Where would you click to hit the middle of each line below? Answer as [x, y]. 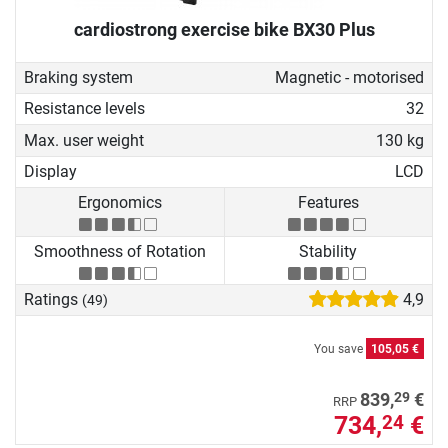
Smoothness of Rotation [119, 251]
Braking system [78, 77]
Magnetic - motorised [349, 77]
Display [50, 172]
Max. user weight [84, 140]
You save [340, 349]
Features [328, 203]
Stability [328, 251]
